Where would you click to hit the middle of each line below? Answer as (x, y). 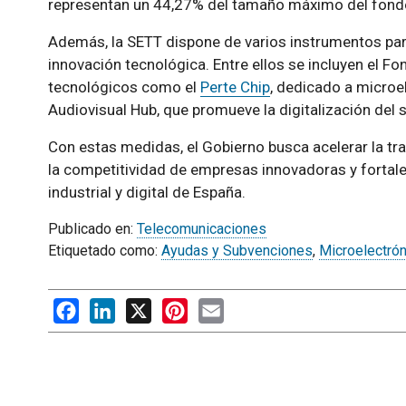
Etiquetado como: (104, 251)
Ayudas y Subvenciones (237, 251)
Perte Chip (235, 87)
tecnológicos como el (124, 87)
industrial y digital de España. (146, 192)
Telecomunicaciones (201, 229)
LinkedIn (142, 307)
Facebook (110, 307)
